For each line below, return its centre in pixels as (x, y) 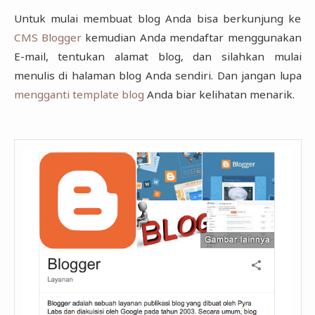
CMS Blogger (47, 38)
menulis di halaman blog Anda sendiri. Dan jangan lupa (157, 76)
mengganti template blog (79, 95)
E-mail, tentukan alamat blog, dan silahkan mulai (157, 57)
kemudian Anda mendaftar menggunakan (191, 38)
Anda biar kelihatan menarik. (219, 95)
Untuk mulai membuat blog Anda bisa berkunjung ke (157, 19)
